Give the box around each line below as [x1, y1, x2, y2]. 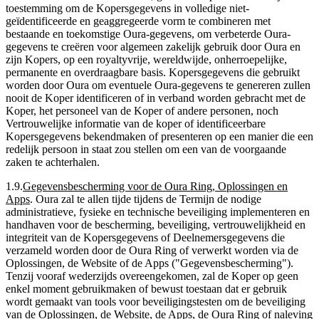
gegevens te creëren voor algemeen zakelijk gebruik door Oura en [6, 40, 300, 53]
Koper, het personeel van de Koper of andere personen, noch [6, 104, 278, 117]
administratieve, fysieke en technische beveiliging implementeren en [6, 205, 310, 218]
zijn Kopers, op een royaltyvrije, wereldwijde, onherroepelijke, [6, 53, 287, 66]
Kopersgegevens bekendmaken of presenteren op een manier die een [6, 130, 313, 142]
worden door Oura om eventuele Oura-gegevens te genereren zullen [6, 78, 310, 91]
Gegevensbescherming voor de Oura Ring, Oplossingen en [23, 179, 288, 192]
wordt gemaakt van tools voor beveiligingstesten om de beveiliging [6, 295, 305, 308]
